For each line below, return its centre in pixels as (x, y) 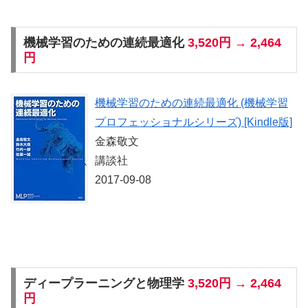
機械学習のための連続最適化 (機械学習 (191, 102)
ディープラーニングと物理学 (105, 283)
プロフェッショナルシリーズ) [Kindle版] (194, 122)
